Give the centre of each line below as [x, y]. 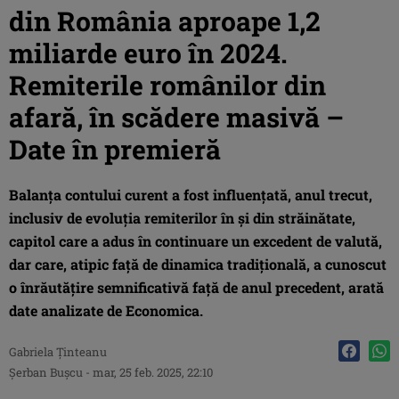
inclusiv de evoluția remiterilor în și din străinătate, [182, 217]
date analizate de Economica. [106, 310]
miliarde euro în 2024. [148, 53]
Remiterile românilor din [167, 85]
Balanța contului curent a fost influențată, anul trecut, [191, 194]
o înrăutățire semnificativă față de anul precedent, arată [196, 287]
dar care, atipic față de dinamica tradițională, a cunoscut [198, 264]
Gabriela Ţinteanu [58, 351]
